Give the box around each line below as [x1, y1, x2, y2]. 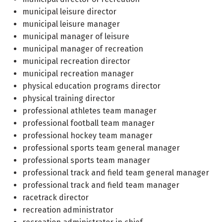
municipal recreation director [22, 56, 130, 66]
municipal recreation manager [22, 69, 134, 78]
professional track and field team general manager [22, 168, 209, 177]
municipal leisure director [22, 7, 116, 16]
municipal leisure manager [22, 19, 120, 29]
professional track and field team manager [22, 180, 179, 190]
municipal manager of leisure [22, 32, 129, 41]
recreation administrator [22, 205, 113, 215]
